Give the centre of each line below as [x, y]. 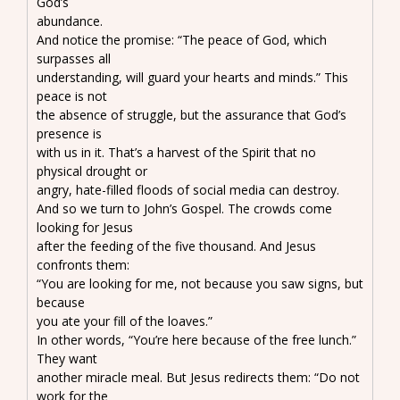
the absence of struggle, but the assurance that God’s [192, 114]
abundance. [70, 21]
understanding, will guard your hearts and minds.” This [192, 77]
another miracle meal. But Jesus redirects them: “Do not [198, 377]
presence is [69, 133]
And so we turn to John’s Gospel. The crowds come [184, 208]
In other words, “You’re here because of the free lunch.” [196, 339]
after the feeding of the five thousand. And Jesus [176, 246]
